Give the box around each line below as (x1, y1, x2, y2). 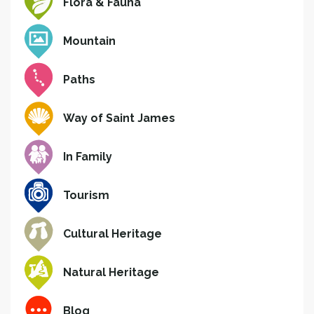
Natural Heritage (63, 265, 159, 279)
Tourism (63, 188, 109, 202)
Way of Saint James (63, 111, 175, 125)
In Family (63, 149, 112, 163)
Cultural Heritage (63, 226, 162, 240)
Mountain (63, 34, 116, 48)
